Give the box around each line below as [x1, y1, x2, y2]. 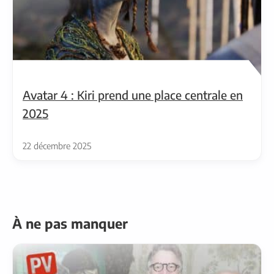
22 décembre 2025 [23, 139, 91, 151]
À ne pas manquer [12, 215, 128, 232]
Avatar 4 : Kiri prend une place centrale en [23, 87, 243, 102]
